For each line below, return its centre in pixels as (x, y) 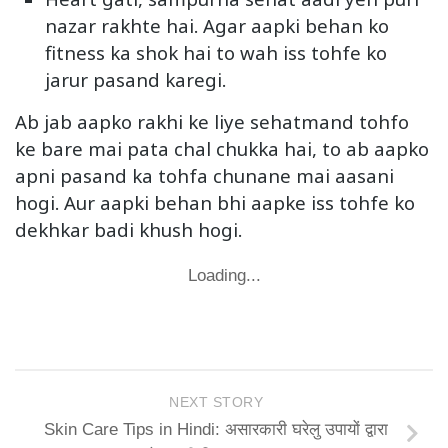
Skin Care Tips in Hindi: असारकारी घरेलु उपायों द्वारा (216, 429)
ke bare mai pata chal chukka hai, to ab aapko (222, 149)
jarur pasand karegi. (135, 80)
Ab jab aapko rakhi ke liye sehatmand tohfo (212, 122)
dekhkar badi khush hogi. (128, 230)
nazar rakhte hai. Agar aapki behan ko (217, 26)
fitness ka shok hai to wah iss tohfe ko (216, 53)
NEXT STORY (216, 402)
